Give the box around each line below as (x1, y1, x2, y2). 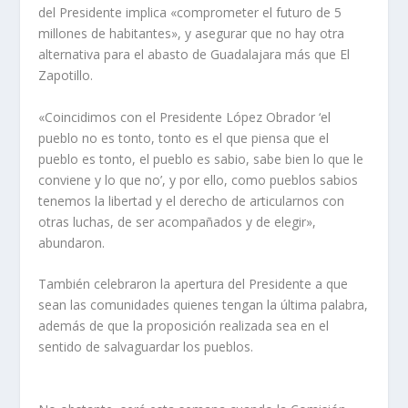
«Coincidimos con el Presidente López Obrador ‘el (38, 107, 331, 126)
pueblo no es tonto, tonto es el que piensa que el (38, 128, 330, 147)
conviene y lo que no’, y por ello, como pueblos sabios (38, 170, 359, 189)
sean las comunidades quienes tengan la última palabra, (38, 296, 369, 314)
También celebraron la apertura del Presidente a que (38, 275, 349, 293)
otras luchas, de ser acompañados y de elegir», (38, 212, 317, 230)
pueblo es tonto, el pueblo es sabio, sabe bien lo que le (38, 149, 364, 168)
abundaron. (38, 233, 106, 251)
